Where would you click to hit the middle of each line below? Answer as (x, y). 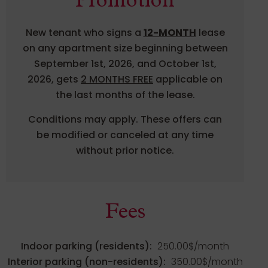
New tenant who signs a (84, 33)
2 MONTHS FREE (117, 80)
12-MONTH (170, 33)
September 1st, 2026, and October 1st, (125, 64)
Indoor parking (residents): (86, 246)
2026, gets (54, 80)
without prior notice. (125, 150)
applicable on (188, 80)
